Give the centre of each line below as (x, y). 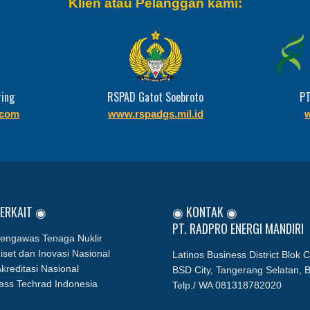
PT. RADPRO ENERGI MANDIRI (238, 228)
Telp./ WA (194, 285)
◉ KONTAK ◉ (205, 211)
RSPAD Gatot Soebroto (156, 97)
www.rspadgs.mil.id (155, 114)
